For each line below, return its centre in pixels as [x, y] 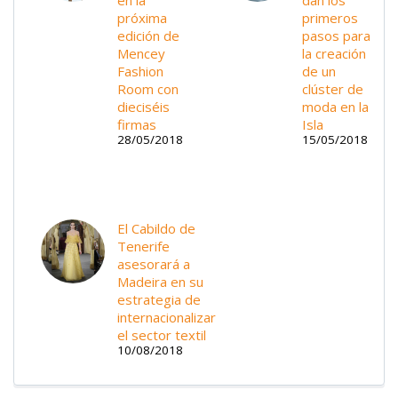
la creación [334, 53]
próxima [142, 17]
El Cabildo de [156, 229]
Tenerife [143, 247]
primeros [330, 17]
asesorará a [154, 264]
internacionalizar [167, 318]
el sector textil [162, 335]
